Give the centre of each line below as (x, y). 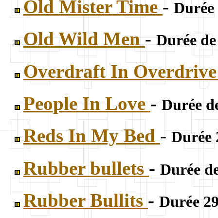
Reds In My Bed (92, 136)
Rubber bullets (86, 168)
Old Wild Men (84, 39)
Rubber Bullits (86, 200)
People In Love (87, 104)
